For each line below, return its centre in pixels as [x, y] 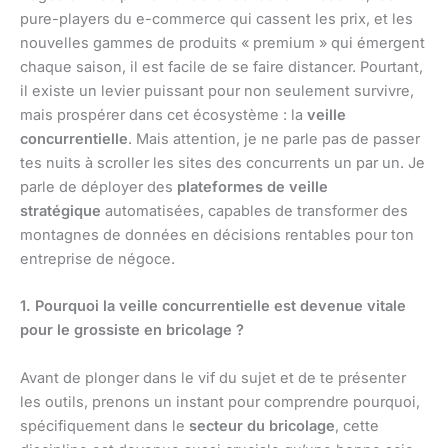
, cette [357, 425]
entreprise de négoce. [97, 259]
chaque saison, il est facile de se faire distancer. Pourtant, [221, 67]
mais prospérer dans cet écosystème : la [163, 115]
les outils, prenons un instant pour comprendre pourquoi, [220, 401]
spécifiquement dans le [104, 425]
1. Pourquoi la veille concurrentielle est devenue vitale [213, 306]
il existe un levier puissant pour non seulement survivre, [217, 91]
